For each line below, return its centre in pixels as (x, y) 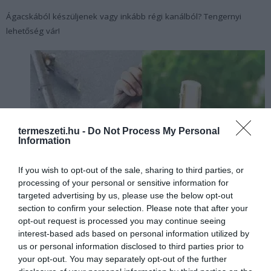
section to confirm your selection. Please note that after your (133, 208)
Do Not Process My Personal (154, 131)
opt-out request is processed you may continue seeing (122, 220)
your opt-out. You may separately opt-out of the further (122, 259)
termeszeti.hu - (53, 131)
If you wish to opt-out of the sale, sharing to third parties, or (131, 170)
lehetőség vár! (33, 31)
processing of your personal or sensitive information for (123, 182)
